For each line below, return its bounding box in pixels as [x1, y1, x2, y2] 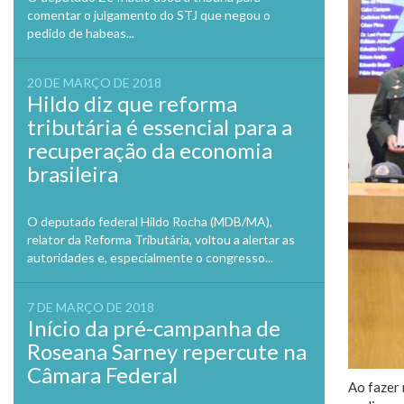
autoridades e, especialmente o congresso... [27, 250, 273, 265]
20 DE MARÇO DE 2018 [27, 75, 161, 90]
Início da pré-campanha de [27, 315, 280, 341]
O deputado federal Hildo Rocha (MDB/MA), [27, 214, 272, 229]
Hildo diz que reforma [27, 90, 237, 116]
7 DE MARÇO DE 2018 [27, 299, 154, 315]
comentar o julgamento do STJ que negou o [27, 7, 271, 23]
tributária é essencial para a [27, 114, 292, 140]
